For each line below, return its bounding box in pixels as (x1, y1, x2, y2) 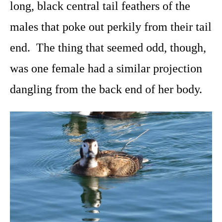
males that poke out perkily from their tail (10, 20, 212, 33)
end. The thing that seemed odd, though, (10, 41, 206, 54)
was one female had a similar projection (10, 61, 202, 75)
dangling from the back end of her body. (10, 82, 202, 96)
